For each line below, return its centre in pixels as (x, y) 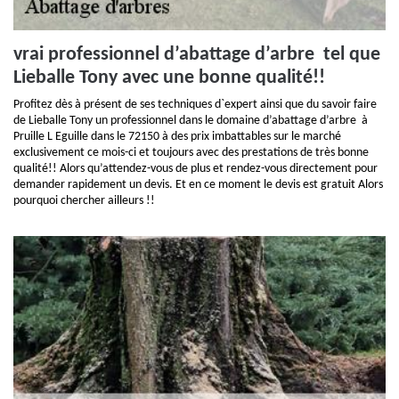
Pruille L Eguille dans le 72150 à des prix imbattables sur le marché (177, 137)
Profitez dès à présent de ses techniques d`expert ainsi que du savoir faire (195, 105)
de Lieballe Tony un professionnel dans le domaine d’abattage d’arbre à (191, 121)
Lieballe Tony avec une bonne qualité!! (169, 78)
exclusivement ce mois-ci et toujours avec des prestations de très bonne (191, 153)
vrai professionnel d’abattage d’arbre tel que (197, 55)
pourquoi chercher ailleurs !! (84, 201)
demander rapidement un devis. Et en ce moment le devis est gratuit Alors (198, 185)
